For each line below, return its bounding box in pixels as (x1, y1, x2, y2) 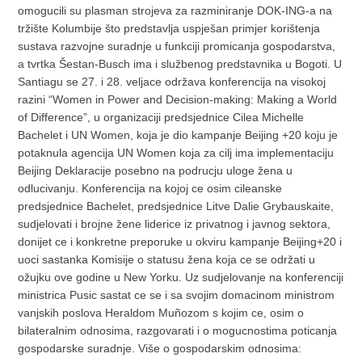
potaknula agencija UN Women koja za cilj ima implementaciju (18, 146, 335, 160)
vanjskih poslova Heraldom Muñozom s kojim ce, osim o (18, 306, 305, 320)
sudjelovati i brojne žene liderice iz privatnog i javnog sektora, (18, 217, 331, 231)
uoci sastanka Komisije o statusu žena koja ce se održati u (18, 253, 316, 267)
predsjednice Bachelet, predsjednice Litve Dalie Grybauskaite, (18, 200, 335, 213)
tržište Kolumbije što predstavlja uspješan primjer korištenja (18, 22, 321, 36)
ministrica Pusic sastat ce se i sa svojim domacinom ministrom (18, 288, 335, 302)
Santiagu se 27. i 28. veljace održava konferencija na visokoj (18, 75, 326, 89)
